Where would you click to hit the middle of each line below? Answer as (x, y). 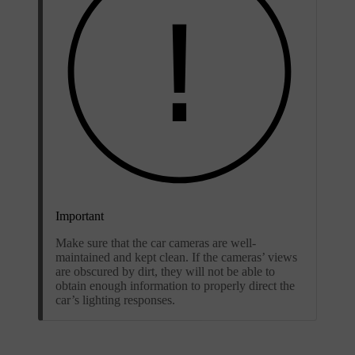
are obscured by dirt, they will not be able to (165, 271)
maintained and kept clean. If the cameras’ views (176, 257)
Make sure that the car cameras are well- (156, 242)
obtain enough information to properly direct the (175, 285)
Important (80, 216)
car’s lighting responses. (115, 300)
